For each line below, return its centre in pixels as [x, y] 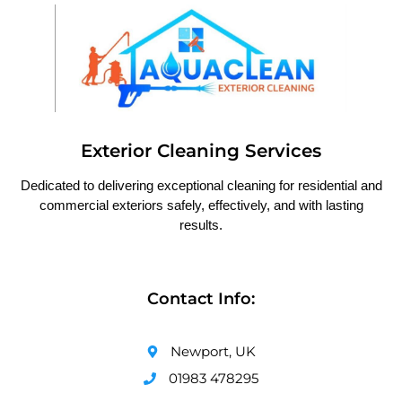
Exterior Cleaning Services [201, 151]
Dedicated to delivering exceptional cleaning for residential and [201, 186]
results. [201, 225]
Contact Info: [201, 299]
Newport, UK [214, 352]
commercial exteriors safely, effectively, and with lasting [201, 205]
